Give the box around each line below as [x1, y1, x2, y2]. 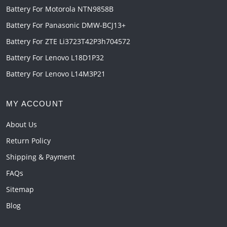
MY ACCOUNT [6, 99, 63, 108]
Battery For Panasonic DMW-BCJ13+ [6, 20, 126, 30]
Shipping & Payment [6, 152, 75, 162]
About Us [6, 120, 37, 130]
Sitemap [6, 184, 34, 195]
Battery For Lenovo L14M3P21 [6, 69, 105, 79]
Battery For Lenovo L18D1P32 [6, 53, 104, 63]
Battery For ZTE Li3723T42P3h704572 [6, 36, 130, 47]
